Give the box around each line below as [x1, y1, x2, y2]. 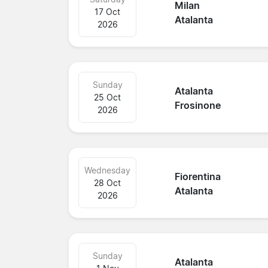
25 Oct [94, 92, 121, 102]
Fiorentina [175, 170, 221, 183]
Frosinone [175, 99, 221, 112]
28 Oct [94, 177, 121, 188]
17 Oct [95, 6, 121, 17]
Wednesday [84, 165, 131, 175]
